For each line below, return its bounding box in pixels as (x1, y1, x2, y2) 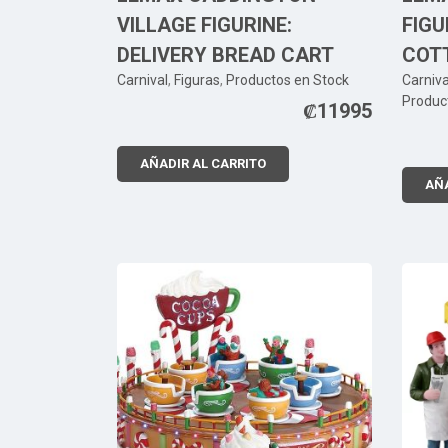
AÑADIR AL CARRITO (140, 156, 266, 172)
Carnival (117, 72, 168, 89)
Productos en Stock (226, 72, 349, 89)
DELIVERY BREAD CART (117, 43, 334, 68)
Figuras (174, 72, 220, 89)
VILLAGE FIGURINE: (117, 13, 292, 38)
